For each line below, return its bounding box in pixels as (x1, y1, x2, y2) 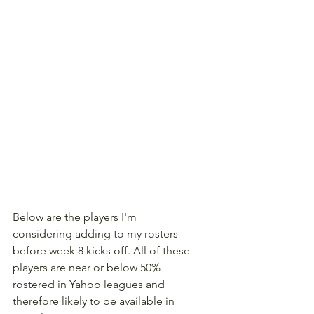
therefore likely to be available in (13, 294, 177, 308)
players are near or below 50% (13, 260, 163, 274)
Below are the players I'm (13, 210, 139, 224)
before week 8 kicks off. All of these (13, 243, 193, 257)
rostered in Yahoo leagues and (13, 277, 168, 291)
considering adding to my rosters (13, 226, 181, 240)
